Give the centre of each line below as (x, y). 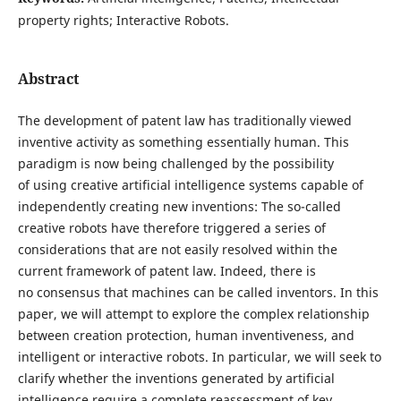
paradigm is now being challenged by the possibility (175, 164)
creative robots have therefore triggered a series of (171, 228)
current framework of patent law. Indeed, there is (166, 271)
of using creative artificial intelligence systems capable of (190, 185)
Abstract (48, 79)
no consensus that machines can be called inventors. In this (198, 293)
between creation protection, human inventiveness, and (186, 336)
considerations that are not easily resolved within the (177, 250)
